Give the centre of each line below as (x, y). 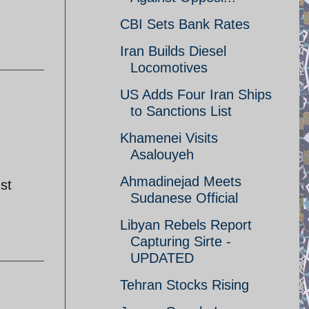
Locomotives (169, 68)
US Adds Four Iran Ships (196, 94)
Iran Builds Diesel (173, 51)
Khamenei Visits (169, 138)
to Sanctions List (181, 111)
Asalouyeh (162, 154)
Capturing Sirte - (181, 241)
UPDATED (162, 258)
